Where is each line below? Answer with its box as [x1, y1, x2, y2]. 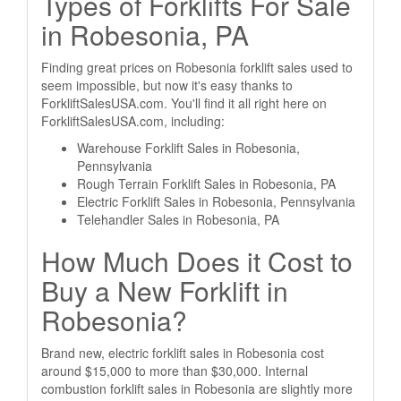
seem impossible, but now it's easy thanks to [41, 76, 293, 94]
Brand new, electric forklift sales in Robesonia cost [41, 344, 324, 362]
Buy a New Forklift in [41, 271, 288, 310]
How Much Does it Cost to [41, 242, 353, 280]
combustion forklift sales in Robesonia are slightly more [41, 380, 353, 397]
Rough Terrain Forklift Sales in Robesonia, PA [77, 175, 336, 192]
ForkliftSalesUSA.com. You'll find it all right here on [41, 94, 327, 112]
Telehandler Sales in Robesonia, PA [77, 210, 279, 228]
